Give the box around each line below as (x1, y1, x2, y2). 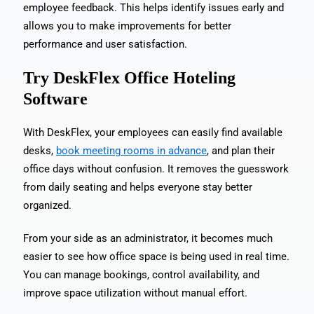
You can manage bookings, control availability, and (22, 268, 259, 281)
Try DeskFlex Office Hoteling (22, 68, 235, 87)
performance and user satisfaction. (22, 37, 187, 50)
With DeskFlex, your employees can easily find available (22, 125, 282, 139)
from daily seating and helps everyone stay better (22, 180, 252, 193)
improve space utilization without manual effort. (22, 286, 247, 299)
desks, (22, 144, 56, 157)
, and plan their (206, 144, 275, 157)
